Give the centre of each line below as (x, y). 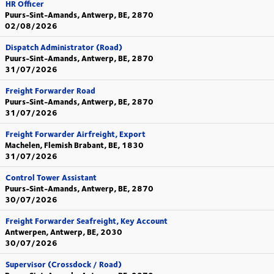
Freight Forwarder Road (50, 91)
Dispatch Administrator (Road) (64, 47)
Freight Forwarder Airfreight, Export (76, 134)
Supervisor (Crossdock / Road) (64, 264)
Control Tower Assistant (51, 177)
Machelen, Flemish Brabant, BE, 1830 (74, 145)
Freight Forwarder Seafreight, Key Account (87, 221)
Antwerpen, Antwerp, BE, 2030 (64, 232)
